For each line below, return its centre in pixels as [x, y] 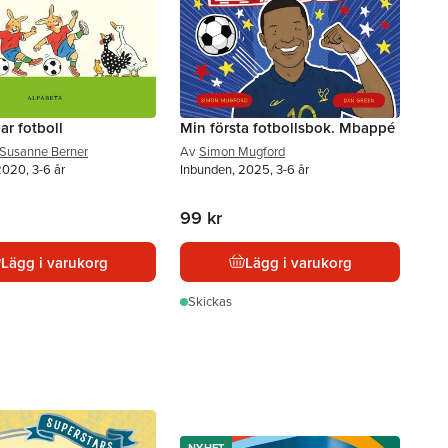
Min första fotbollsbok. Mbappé [287, 127]
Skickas [210, 301]
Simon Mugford [242, 151]
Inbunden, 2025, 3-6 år [244, 169]
